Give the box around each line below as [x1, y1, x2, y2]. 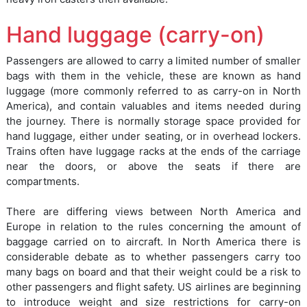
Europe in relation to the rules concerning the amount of [6, 220, 301, 234]
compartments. [6, 175, 79, 188]
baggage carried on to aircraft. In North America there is [6, 235, 301, 249]
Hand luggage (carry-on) [6, 21, 265, 49]
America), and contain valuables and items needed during [6, 99, 301, 113]
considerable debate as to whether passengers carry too [6, 250, 301, 264]
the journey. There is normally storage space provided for [6, 114, 301, 128]
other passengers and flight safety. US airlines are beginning [6, 280, 301, 294]
